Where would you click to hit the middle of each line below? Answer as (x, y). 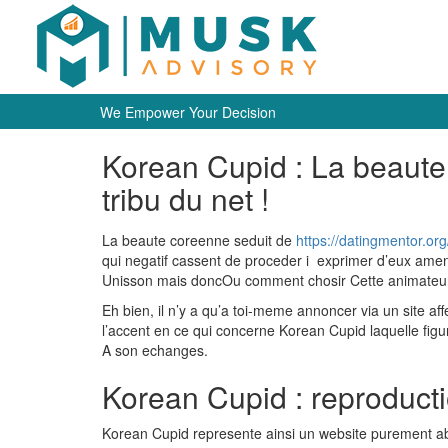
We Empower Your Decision (188, 112)
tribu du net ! (185, 198)
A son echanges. (155, 350)
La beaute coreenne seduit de (199, 240)
